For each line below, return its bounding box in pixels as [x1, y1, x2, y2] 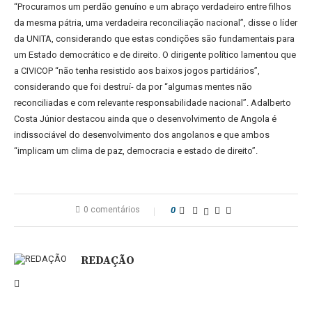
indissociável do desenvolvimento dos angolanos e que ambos [14, 130, 270, 140]
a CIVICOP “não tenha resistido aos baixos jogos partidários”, [14, 65, 260, 76]
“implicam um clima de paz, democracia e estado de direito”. [14, 146, 258, 156]
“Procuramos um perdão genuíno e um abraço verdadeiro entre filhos [14, 1, 291, 12]
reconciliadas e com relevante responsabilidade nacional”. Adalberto [14, 97, 291, 108]
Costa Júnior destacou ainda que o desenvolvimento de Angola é [14, 114, 276, 124]
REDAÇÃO [81, 253, 134, 267]
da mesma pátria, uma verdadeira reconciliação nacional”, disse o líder [14, 17, 297, 28]
